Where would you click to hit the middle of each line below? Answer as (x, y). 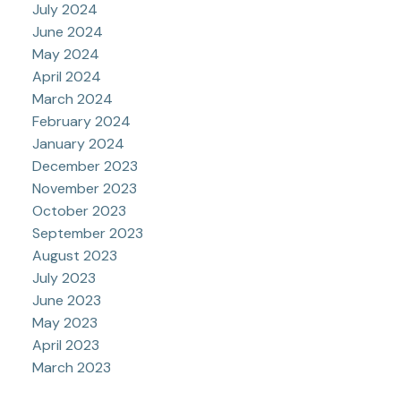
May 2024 (65, 55)
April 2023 (65, 346)
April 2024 (66, 77)
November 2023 (84, 189)
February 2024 (81, 122)
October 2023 (79, 211)
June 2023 (66, 301)
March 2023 (71, 368)
